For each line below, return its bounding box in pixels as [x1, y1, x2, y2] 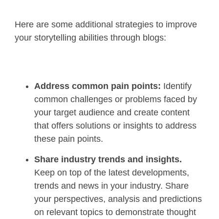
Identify [161, 81, 192, 91]
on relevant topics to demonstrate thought [34, 207, 196, 218]
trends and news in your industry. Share [34, 181, 189, 191]
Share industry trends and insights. [34, 154, 182, 165]
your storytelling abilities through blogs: [15, 33, 166, 43]
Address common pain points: [34, 81, 161, 91]
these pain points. [34, 134, 103, 144]
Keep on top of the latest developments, [34, 168, 189, 178]
